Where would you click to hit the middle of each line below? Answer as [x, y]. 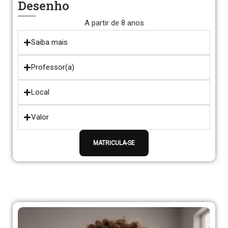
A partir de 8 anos [114, 23]
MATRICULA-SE [114, 143]
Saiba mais [49, 42]
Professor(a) [53, 67]
